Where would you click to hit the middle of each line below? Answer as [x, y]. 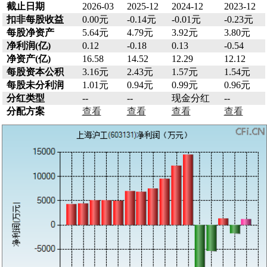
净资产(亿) [28, 58]
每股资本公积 [35, 72]
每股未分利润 [35, 85]
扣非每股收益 [35, 19]
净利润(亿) [28, 45]
